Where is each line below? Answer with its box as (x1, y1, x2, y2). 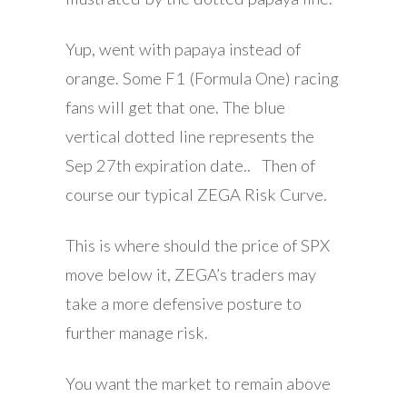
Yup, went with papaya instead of (65, 38, 301, 59)
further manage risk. (65, 322, 208, 342)
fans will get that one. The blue (65, 96, 285, 117)
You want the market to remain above (65, 372, 331, 393)
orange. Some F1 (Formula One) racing (65, 67, 339, 88)
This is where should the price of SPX (65, 234, 330, 255)
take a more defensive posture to (65, 293, 302, 313)
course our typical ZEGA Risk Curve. (65, 184, 327, 204)
